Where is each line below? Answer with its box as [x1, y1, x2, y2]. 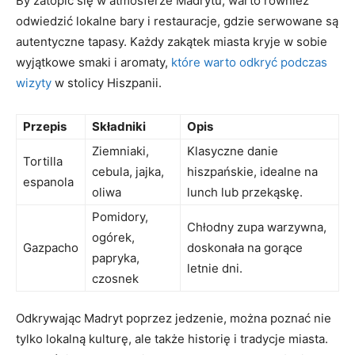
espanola [23, 174, 74, 189]
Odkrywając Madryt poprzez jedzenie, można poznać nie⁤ [16, 311, 331, 326]
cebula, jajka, [92, 164, 164, 179]
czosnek [92, 271, 139, 286]
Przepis [23, 119, 67, 134]
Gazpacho [23, 240, 78, 255]
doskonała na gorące [187, 240, 303, 255]
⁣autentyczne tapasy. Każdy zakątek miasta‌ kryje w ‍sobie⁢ [16, 34, 327, 49]
